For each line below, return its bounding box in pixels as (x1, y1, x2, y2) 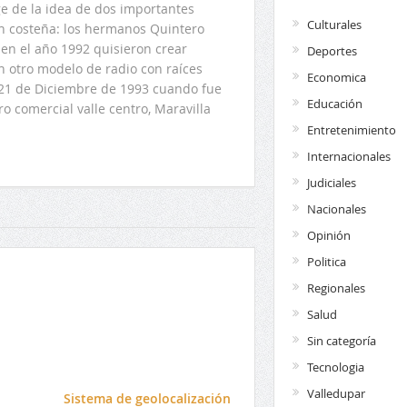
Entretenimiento (306, 121, 396, 138)
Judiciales (306, 174, 356, 191)
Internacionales (306, 147, 391, 164)
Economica (306, 68, 366, 85)
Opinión (306, 226, 351, 243)
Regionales (306, 279, 365, 296)
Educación (306, 94, 362, 112)
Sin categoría (306, 332, 376, 349)
